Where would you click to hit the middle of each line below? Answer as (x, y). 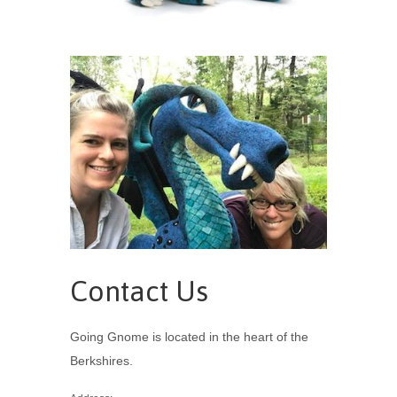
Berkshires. (101, 360)
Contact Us (139, 291)
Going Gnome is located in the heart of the (189, 336)
